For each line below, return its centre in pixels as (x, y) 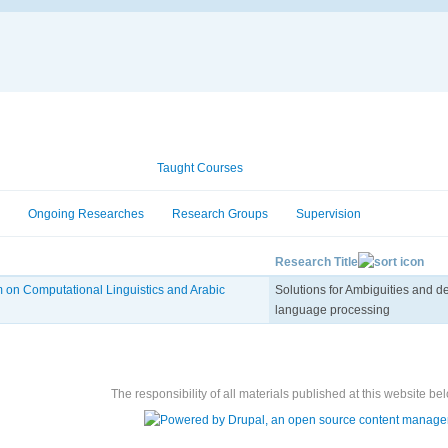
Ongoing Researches (86, 213)
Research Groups (220, 213)
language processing (332, 309)
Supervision (328, 213)
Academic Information (66, 168)
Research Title (316, 261)
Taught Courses (200, 168)
